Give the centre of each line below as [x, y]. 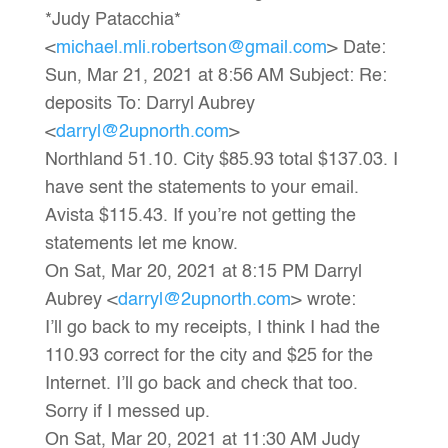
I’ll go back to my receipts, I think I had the [212, 328]
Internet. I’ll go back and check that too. [201, 384]
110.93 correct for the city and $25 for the [208, 356]
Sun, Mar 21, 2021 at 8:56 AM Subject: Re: [215, 76]
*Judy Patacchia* [112, 20]
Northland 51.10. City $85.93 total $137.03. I [221, 160]
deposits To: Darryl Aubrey [149, 104]
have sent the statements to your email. [201, 188]
